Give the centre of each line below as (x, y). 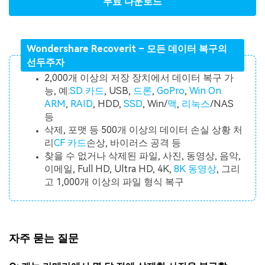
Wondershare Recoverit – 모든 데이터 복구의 (127, 49)
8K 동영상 (195, 169)
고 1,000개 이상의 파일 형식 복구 (114, 182)
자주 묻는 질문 (44, 238)
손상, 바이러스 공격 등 (134, 143)
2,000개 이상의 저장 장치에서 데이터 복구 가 (139, 78)
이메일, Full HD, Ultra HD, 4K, (109, 169)
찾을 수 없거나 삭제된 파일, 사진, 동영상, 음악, (143, 156)
